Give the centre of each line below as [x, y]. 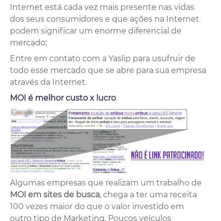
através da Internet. [48, 82]
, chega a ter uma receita [148, 194]
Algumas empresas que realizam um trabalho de [106, 183]
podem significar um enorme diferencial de [96, 31]
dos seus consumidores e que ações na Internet [105, 19]
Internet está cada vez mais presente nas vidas [102, 7]
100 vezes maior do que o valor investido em [97, 206]
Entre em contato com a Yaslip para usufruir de [103, 59]
